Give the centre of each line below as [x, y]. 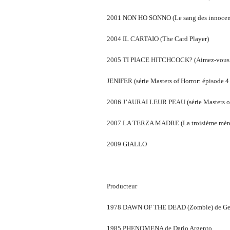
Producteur [122, 186]
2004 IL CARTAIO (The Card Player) [158, 39]
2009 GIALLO [127, 144]
